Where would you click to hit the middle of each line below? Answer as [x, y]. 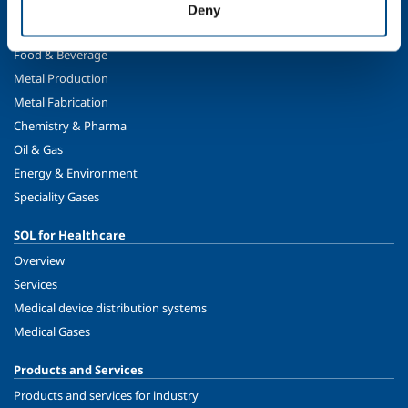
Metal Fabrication [61, 102]
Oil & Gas [38, 150]
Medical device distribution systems [110, 308]
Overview [39, 261]
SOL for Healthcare [70, 235]
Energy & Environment [76, 173]
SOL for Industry [61, 30]
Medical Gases [52, 332]
